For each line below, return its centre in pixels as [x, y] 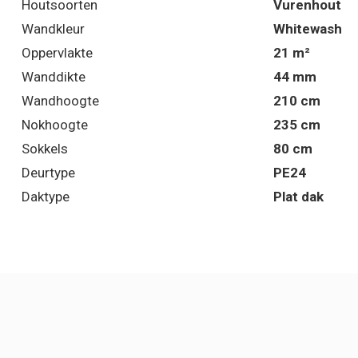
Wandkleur [53, 29]
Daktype [46, 197]
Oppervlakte [57, 53]
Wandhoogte [60, 101]
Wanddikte [54, 77]
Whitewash [308, 29]
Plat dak [298, 197]
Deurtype [48, 173]
